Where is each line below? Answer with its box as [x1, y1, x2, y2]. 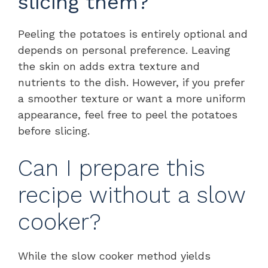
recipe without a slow [18, 181, 245, 208]
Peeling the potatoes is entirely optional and [18, 27, 248, 40]
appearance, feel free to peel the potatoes [18, 108, 237, 121]
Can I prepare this [18, 154, 205, 181]
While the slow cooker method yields [18, 249, 211, 262]
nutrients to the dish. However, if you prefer [18, 75, 245, 89]
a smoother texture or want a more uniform [18, 92, 246, 105]
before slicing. [18, 124, 90, 137]
